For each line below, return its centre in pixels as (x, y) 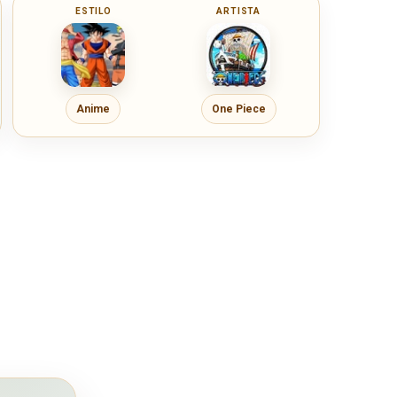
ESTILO (93, 12)
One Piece (238, 109)
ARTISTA (238, 12)
